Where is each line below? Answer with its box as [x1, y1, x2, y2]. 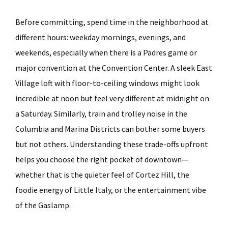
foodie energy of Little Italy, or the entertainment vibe [15, 185, 206, 195]
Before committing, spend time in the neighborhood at [15, 17, 209, 27]
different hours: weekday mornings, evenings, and [15, 32, 186, 42]
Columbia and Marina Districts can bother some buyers [15, 124, 205, 134]
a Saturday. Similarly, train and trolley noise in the [15, 108, 187, 119]
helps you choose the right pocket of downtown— [15, 154, 188, 164]
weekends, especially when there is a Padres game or [15, 47, 197, 58]
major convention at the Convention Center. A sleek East [15, 63, 212, 73]
